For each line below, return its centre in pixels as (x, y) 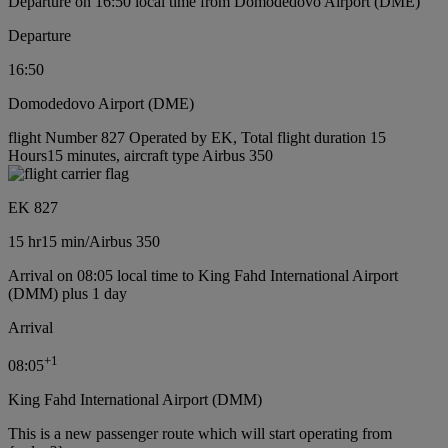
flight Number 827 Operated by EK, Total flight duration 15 (197, 137)
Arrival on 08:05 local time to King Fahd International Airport (203, 275)
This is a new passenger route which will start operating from (200, 433)
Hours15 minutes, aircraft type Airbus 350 (140, 155)
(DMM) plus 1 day (67, 293)
